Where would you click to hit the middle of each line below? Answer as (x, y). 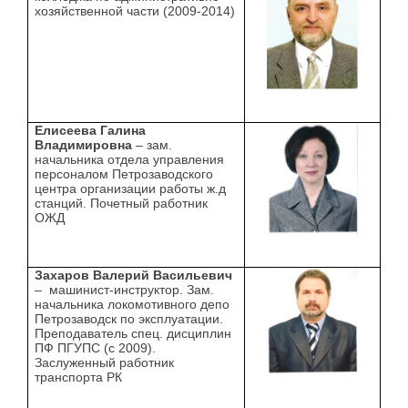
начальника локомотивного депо (133, 305)
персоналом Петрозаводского (124, 174)
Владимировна (84, 145)
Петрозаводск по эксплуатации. (129, 319)
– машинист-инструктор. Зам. (125, 290)
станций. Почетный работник (122, 204)
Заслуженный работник (105, 363)
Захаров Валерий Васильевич (134, 275)
